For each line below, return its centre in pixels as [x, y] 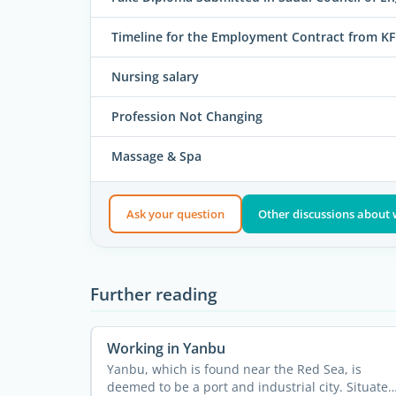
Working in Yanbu [166, 348]
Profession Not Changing [187, 116]
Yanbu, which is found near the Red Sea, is [234, 369]
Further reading [154, 293]
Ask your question [175, 214]
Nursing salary [155, 76]
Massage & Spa [156, 156]
